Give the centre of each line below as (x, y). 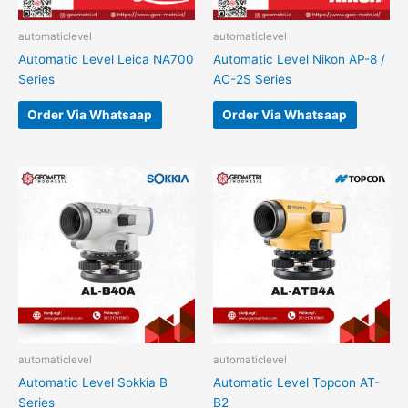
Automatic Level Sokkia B (93, 382)
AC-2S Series (252, 79)
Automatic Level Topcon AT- (296, 382)
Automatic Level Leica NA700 (106, 59)
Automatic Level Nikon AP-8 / (299, 59)
